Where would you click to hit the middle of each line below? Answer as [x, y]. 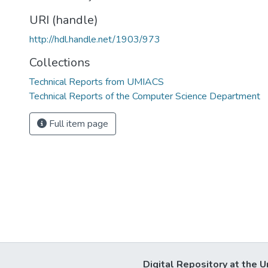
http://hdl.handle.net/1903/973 [95, 39]
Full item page [77, 124]
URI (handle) [64, 20]
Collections [60, 63]
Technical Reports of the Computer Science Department [145, 96]
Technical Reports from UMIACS [97, 82]
